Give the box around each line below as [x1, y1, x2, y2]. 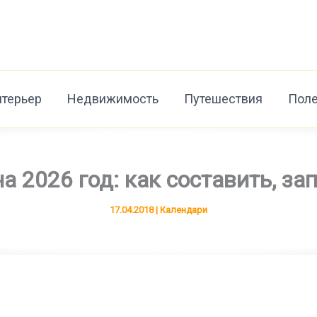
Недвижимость [67, 91, 159, 107]
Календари [160, 204, 207, 215]
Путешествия [184, 91, 263, 107]
